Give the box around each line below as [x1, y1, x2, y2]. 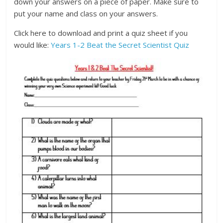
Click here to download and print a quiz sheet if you [14, 28, 188, 38]
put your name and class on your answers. [14, 8, 158, 19]
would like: [14, 40, 51, 50]
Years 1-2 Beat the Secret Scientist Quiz [51, 40, 190, 50]
